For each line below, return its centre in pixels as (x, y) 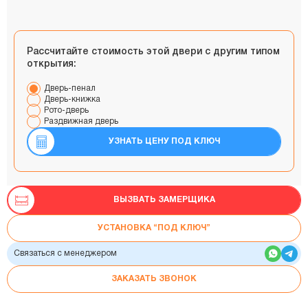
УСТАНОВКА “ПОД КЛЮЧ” (154, 228)
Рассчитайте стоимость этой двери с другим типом (153, 52)
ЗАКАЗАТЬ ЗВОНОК (154, 278)
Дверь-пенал (70, 88)
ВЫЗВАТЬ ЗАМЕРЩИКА (164, 199)
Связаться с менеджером (65, 253)
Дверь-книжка (72, 99)
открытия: (52, 64)
